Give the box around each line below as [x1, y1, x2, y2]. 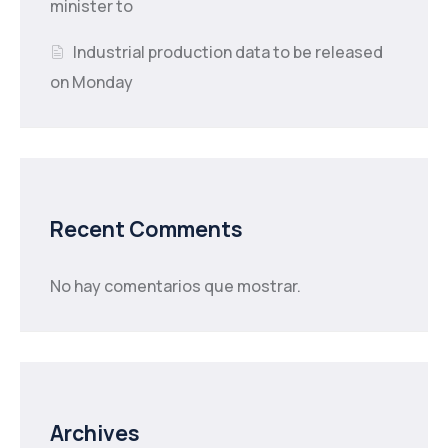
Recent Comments [50, 214, 243, 244]
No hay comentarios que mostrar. [50, 275, 301, 298]
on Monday [50, 71, 133, 94]
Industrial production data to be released [73, 41, 384, 64]
